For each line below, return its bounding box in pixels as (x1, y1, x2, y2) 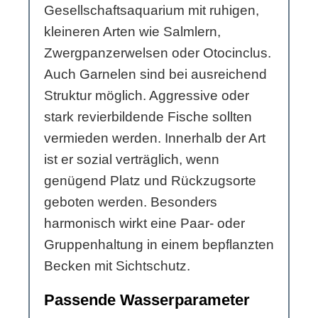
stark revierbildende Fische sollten (44, 109, 252, 125)
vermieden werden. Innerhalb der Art (44, 131, 265, 146)
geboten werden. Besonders (44, 194, 217, 210)
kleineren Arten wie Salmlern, (44, 24, 221, 40)
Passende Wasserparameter (44, 291, 250, 309)
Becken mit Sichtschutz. (44, 258, 190, 274)
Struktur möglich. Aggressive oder (44, 88, 249, 104)
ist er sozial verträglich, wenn (44, 152, 219, 168)
